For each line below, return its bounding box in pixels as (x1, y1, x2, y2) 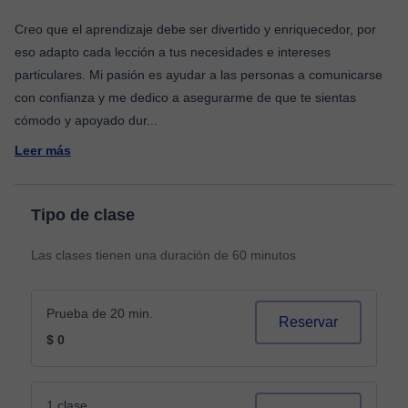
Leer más (15, 143, 71, 158)
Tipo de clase (31, 206, 135, 224)
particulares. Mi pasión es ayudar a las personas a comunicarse (15, 67, 382, 82)
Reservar (279, 314, 338, 330)
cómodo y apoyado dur (15, 113, 147, 127)
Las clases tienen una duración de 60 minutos (31, 248, 296, 262)
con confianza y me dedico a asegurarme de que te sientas (15, 90, 356, 105)
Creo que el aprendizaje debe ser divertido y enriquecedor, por (15, 22, 376, 36)
